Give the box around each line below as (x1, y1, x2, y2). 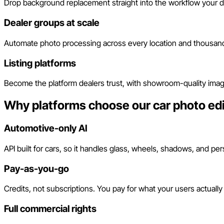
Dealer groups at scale (4, 17, 99, 29)
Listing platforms (4, 57, 76, 69)
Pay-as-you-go (4, 162, 69, 174)
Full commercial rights (4, 203, 96, 214)
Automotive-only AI (4, 122, 87, 134)
